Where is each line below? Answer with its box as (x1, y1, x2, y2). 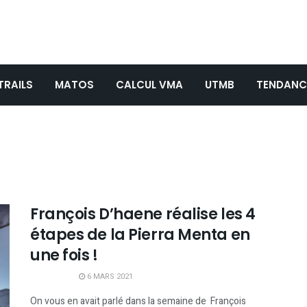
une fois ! (30, 245, 98, 266)
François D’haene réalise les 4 (30, 204, 256, 225)
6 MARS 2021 (85, 271, 133, 282)
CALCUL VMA (116, 77, 183, 92)
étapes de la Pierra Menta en (30, 224, 250, 245)
